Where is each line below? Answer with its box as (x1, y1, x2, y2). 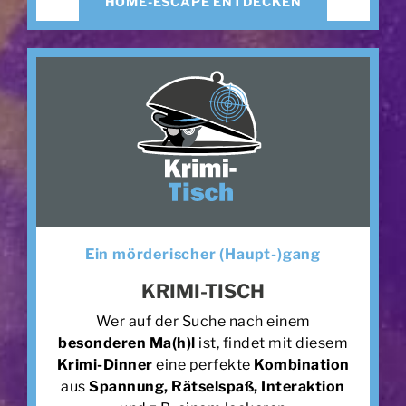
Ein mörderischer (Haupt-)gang (84, 245, 322, 263)
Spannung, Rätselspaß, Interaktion (89, 377, 345, 395)
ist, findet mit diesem (195, 333, 348, 352)
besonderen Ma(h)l (58, 333, 196, 352)
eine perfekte (152, 355, 254, 373)
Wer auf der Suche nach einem (95, 312, 311, 330)
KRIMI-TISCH (141, 279, 265, 303)
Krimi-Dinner (56, 355, 153, 373)
